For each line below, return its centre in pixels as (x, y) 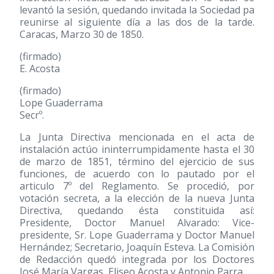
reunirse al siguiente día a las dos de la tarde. (137, 22)
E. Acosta (40, 68)
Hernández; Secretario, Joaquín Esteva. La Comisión (137, 247)
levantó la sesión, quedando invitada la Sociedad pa (137, 10)
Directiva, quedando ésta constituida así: (137, 210)
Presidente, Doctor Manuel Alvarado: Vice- (137, 223)
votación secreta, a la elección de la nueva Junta (137, 198)
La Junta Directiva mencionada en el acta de (137, 137)
